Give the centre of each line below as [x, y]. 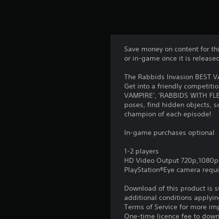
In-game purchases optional [170, 132]
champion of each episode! [168, 114]
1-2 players [142, 151]
